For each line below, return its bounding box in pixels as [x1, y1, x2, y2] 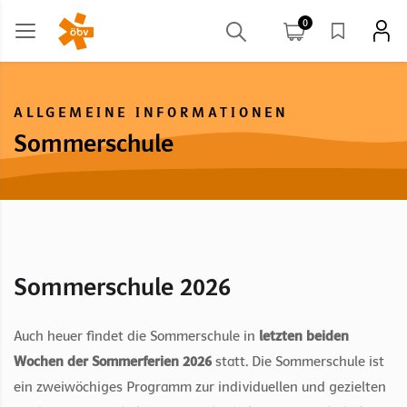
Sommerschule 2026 [14, 273, 231, 303]
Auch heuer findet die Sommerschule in [14, 328, 259, 345]
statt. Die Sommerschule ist [212, 353, 384, 371]
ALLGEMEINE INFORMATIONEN [14, 104, 288, 122]
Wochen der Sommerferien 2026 [14, 353, 212, 371]
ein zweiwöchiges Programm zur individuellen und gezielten [14, 379, 386, 396]
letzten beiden [259, 328, 349, 345]
